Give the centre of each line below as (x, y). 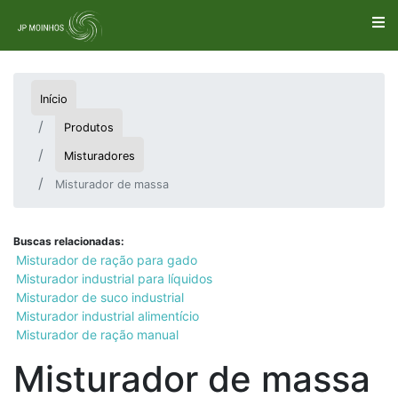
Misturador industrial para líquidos (114, 279)
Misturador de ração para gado (107, 260)
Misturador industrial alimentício (107, 316)
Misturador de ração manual (97, 335)
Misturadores (99, 156)
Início (54, 99)
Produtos (89, 128)
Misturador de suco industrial (100, 298)
